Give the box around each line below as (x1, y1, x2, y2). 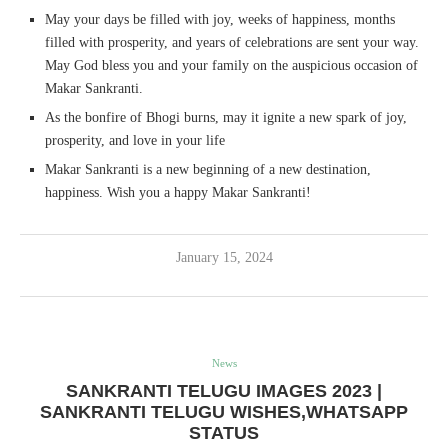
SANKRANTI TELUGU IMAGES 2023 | (66, 380, 382, 401)
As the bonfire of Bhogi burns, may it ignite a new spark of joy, (45, 109, 407, 125)
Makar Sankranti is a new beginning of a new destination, (45, 161, 371, 177)
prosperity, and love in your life (45, 132, 225, 148)
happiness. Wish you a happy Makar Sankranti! (45, 184, 311, 200)
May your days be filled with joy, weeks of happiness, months (45, 11, 395, 27)
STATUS (189, 422, 259, 443)
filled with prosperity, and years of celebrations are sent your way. (45, 34, 419, 50)
